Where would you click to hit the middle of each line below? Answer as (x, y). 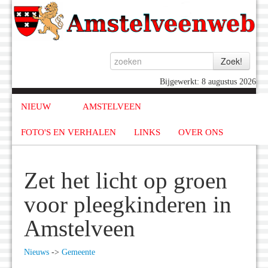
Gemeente (78, 252)
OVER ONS (201, 132)
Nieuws (36, 252)
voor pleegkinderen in (128, 205)
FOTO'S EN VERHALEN (68, 132)
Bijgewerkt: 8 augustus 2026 (208, 82)
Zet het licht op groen (126, 181)
